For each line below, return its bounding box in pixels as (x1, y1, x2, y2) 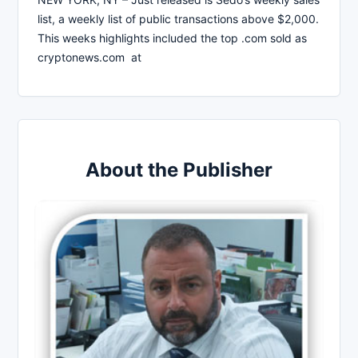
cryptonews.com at (38, 50, 141, 64)
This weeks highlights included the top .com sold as (38, 30, 307, 45)
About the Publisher (86, 157, 272, 181)
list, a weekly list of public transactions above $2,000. (38, 11, 319, 26)
